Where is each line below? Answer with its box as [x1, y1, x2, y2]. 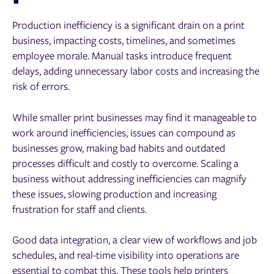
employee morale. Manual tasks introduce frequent [12, 48, 232, 63]
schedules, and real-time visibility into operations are [12, 247, 239, 262]
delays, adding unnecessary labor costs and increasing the [12, 64, 259, 78]
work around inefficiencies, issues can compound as [12, 125, 235, 139]
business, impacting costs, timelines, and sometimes [12, 33, 235, 48]
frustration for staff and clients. [12, 201, 147, 216]
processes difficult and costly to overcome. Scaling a [12, 155, 239, 170]
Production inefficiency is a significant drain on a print [12, 18, 245, 32]
